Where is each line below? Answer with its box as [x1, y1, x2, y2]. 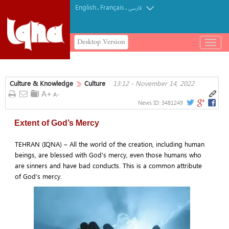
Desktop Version [77, 37, 125, 47]
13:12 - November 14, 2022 [113, 79, 194, 87]
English [75, 3, 96, 11]
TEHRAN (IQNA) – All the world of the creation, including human [14, 139, 204, 148]
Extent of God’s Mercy [14, 119, 99, 127]
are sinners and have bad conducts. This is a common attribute [14, 161, 202, 170]
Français [100, 3, 124, 11]
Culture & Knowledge [10, 79, 73, 87]
